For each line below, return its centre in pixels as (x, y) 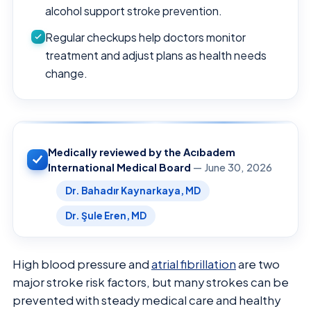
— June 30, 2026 (232, 167)
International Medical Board (119, 167)
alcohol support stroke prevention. (134, 10)
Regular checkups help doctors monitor (145, 37)
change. (66, 73)
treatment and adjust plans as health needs (156, 55)
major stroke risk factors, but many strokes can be (151, 282)
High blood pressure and (82, 264)
